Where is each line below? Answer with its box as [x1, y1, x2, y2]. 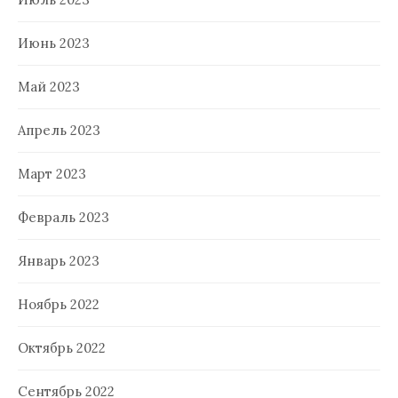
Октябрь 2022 [18, 338, 106, 356]
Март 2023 [18, 164, 86, 182]
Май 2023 [18, 77, 80, 95]
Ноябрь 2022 [18, 295, 99, 313]
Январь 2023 [18, 251, 99, 269]
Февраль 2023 [18, 208, 109, 226]
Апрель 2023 [18, 121, 100, 139]
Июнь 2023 [18, 34, 90, 52]
